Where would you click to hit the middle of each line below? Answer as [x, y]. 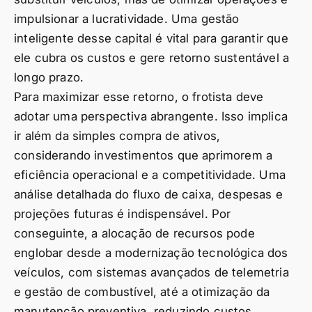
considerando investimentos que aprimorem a [143, 156]
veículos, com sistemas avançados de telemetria [151, 273]
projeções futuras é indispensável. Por [123, 214]
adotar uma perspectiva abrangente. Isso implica [151, 117]
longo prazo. [49, 78]
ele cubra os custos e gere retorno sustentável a [152, 58]
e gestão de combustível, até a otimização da [142, 292]
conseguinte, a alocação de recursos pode [134, 234]
